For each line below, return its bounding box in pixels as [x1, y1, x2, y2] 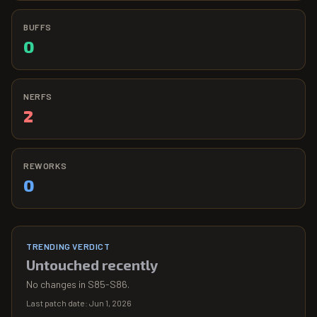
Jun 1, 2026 [89, 297, 132, 308]
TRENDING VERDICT [26, 241, 110, 251]
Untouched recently [26, 255, 158, 273]
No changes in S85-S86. [26, 277, 129, 290]
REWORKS [23, 160, 67, 171]
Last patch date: [26, 297, 89, 308]
